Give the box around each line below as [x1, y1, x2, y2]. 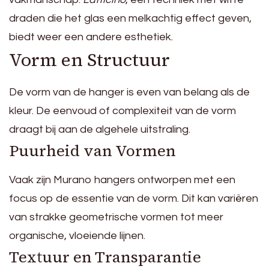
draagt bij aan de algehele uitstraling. [9, 123, 190, 135]
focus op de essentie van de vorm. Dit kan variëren [9, 192, 258, 204]
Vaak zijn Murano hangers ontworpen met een [9, 174, 235, 186]
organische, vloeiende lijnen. [9, 229, 145, 241]
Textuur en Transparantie [9, 246, 201, 268]
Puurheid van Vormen [9, 139, 176, 162]
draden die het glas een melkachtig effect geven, [9, 12, 252, 24]
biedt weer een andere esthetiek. [9, 31, 173, 43]
